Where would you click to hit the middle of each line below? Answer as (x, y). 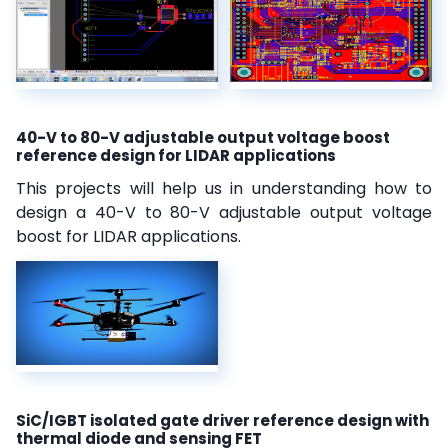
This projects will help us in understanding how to (224, 188)
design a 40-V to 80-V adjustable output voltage (224, 212)
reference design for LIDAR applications (176, 155)
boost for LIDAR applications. (128, 236)
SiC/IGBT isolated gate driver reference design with (222, 420)
